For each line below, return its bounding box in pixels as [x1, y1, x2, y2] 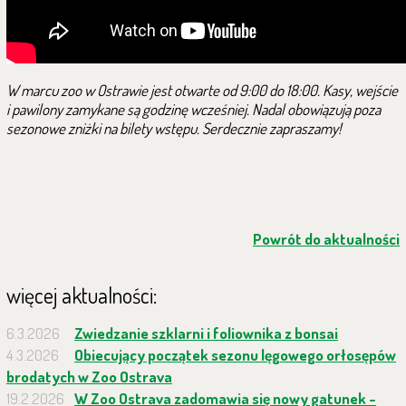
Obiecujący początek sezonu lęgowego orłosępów [74, 345, 396, 364]
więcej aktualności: [6, 281, 157, 309]
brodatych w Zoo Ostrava [6, 367, 172, 386]
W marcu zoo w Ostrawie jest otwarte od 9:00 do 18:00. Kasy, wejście [6, 81, 398, 100]
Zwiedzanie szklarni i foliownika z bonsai [74, 324, 338, 343]
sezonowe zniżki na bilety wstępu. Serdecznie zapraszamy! [6, 119, 341, 138]
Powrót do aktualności [253, 229, 400, 248]
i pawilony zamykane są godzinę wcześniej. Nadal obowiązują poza [6, 100, 381, 119]
